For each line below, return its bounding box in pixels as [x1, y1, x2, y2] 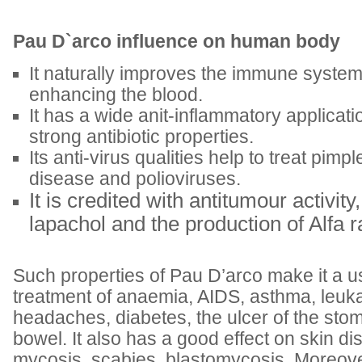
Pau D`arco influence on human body [13, 32, 340, 52]
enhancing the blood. [29, 85, 203, 105]
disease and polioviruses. [29, 169, 241, 189]
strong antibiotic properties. [29, 127, 254, 147]
